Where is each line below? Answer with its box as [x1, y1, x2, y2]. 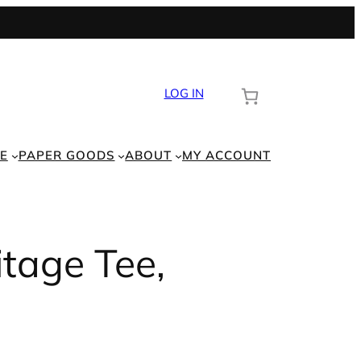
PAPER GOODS [18, 147, 115, 163]
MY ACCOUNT [182, 147, 271, 163]
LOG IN [164, 85, 204, 101]
